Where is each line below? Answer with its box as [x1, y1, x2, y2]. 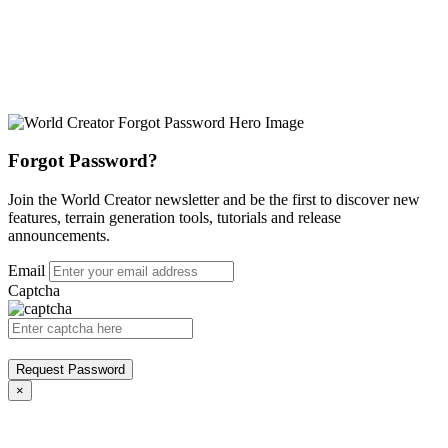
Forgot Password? [8, 150, 158, 172]
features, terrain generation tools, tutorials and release [8, 209, 341, 227]
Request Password [16, 362, 125, 378]
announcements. [8, 227, 110, 245]
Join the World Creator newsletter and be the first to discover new [8, 191, 420, 209]
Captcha [8, 282, 60, 300]
